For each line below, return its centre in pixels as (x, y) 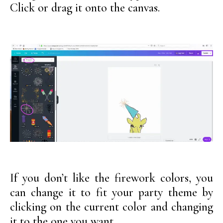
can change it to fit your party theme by (111, 193)
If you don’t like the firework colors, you (111, 178)
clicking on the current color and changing (111, 207)
